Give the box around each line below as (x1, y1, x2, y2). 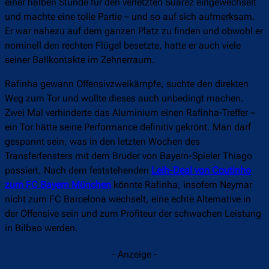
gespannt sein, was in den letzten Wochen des (5, 135, 200, 147)
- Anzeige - (112, 248, 157, 260)
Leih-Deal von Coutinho (151, 164, 251, 176)
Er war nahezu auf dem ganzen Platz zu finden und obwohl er (5, 25, 263, 37)
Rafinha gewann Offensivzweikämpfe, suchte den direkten (5, 77, 249, 89)
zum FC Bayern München (5, 178, 111, 190)
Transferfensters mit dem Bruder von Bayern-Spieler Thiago (5, 150, 252, 162)
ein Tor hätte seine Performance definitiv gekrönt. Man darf (5, 121, 251, 133)
